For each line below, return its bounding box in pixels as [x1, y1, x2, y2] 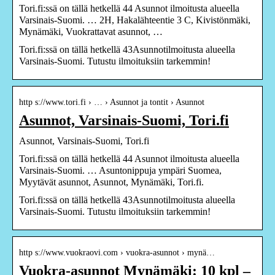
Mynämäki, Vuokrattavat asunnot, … [19, 26, 163, 37]
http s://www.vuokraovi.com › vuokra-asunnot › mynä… [19, 247, 215, 257]
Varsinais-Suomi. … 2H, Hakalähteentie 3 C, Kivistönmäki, [19, 14, 250, 25]
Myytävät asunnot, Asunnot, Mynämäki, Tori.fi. [19, 176, 204, 187]
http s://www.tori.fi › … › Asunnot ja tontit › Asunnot [19, 97, 204, 107]
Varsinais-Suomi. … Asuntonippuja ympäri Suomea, [19, 165, 222, 176]
